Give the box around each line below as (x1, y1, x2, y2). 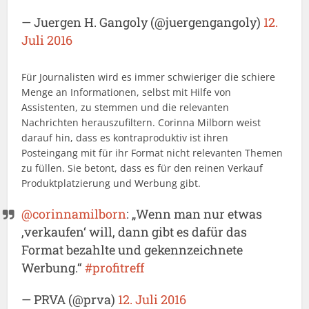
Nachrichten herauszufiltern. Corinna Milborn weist (21, 116, 261, 130)
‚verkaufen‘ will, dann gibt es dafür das (21, 223, 248, 241)
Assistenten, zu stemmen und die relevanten (21, 101, 230, 114)
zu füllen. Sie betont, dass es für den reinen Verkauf (21, 161, 263, 175)
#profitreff (85, 259, 145, 277)
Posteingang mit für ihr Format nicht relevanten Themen (21, 146, 283, 160)
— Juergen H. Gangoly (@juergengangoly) (21, 14, 264, 31)
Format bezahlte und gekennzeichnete (21, 241, 243, 259)
